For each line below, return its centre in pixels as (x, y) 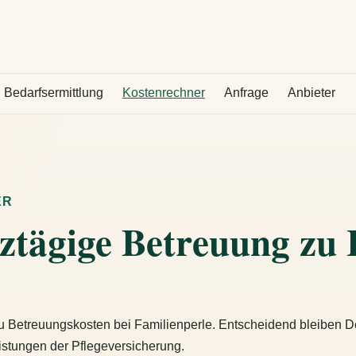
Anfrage (246, 93)
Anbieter (311, 93)
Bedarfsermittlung (53, 93)
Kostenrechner (163, 93)
